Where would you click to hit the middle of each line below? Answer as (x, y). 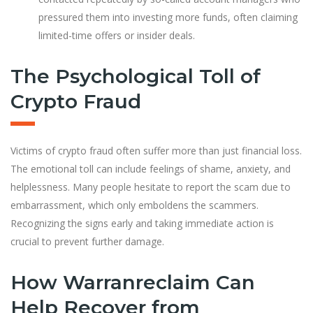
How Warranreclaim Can (133, 282)
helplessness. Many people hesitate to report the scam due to (151, 187)
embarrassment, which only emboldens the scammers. (134, 205)
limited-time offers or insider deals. (117, 35)
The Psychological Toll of (136, 76)
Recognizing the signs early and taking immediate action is (142, 223)
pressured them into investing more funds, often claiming (168, 17)
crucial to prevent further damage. (87, 241)
